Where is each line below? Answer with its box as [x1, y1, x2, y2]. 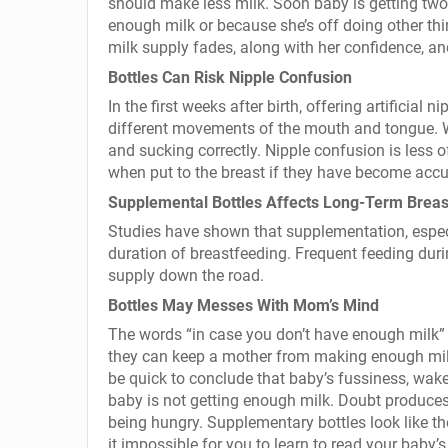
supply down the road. [108, 266, 264, 285]
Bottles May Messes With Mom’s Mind [108, 296, 379, 315]
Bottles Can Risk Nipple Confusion [108, 68, 352, 87]
